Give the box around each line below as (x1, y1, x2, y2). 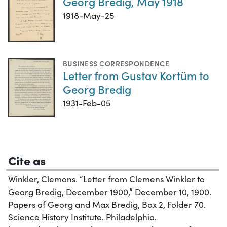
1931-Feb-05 (63, 97, 110, 109)
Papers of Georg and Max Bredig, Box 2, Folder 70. (8, 199, 206, 211)
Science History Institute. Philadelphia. (8, 211, 157, 223)
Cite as (8, 152, 46, 169)
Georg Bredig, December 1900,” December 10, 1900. (8, 186, 211, 198)
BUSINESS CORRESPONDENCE (63, 58, 170, 68)
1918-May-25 (63, 10, 114, 22)
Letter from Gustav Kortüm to (63, 67, 209, 83)
